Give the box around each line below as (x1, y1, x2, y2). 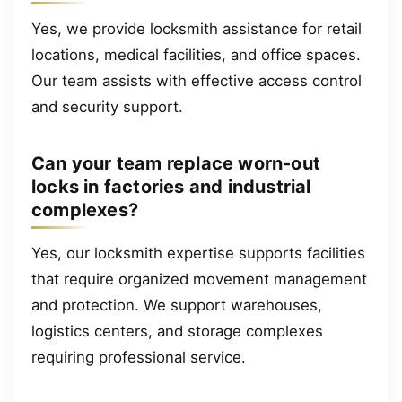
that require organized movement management (31, 269, 367, 288)
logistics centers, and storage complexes (31, 321, 323, 340)
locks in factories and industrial (31, 175, 311, 197)
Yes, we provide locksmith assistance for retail (31, 19, 362, 38)
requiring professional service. (31, 347, 246, 366)
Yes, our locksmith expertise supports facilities (31, 243, 365, 262)
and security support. (31, 97, 183, 116)
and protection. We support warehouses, (31, 295, 322, 314)
